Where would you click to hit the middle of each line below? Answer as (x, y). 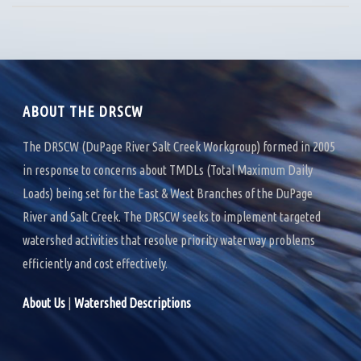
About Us (44, 303)
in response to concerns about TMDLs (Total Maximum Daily (168, 170)
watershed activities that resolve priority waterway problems (169, 241)
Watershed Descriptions (133, 303)
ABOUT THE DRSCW (83, 112)
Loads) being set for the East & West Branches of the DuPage (168, 194)
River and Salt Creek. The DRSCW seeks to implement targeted (172, 217)
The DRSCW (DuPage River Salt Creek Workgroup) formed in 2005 (179, 147)
